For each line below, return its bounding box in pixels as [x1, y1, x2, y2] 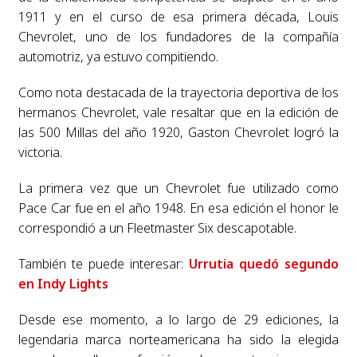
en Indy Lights [18, 274, 108, 292]
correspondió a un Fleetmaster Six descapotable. [18, 218, 296, 237]
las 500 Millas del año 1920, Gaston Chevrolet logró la [18, 123, 339, 141]
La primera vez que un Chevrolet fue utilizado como [18, 178, 339, 197]
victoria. [18, 143, 62, 161]
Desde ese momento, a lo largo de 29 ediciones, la [18, 310, 339, 328]
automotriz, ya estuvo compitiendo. [18, 47, 218, 65]
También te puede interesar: [18, 254, 190, 273]
